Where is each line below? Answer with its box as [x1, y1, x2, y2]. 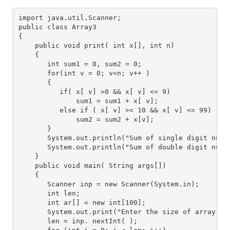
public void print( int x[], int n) [18, 41, 179, 49]
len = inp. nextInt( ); [18, 217, 138, 225]
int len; [18, 189, 80, 197]
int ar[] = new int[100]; [18, 198, 146, 206]
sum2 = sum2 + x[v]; [18, 115, 154, 123]
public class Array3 [18, 23, 97, 31]
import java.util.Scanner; [18, 13, 121, 22]
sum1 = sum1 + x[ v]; [18, 97, 158, 105]
